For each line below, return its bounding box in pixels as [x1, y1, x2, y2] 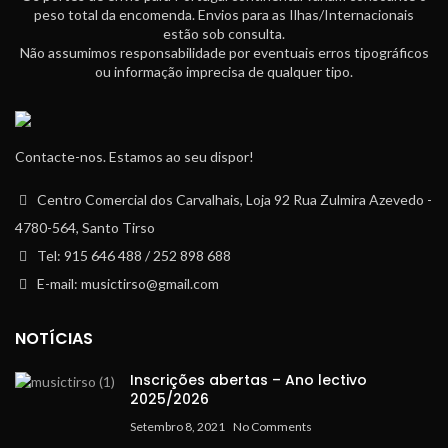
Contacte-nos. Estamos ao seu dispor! [15, 148, 254, 165]
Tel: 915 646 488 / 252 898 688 [34, 247, 231, 264]
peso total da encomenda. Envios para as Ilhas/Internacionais [34, 6, 414, 23]
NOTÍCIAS [15, 327, 93, 350]
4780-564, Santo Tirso [15, 219, 155, 236]
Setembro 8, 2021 [130, 419, 225, 434]
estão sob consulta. [163, 25, 285, 42]
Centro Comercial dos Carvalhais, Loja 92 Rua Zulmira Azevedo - [34, 191, 432, 208]
